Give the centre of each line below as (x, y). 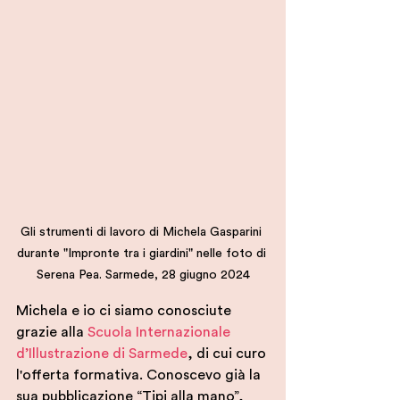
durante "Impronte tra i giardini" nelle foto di (143, 254)
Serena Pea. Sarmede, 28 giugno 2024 (143, 275)
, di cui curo (229, 354)
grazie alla (52, 332)
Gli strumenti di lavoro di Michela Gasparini (143, 232)
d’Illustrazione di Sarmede (102, 354)
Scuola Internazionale (161, 332)
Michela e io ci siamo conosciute (125, 311)
